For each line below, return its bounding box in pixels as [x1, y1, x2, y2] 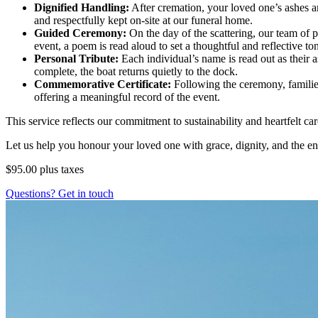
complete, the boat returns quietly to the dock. [34, 65, 238, 78]
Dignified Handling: [34, 1, 129, 14]
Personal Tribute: [34, 53, 119, 65]
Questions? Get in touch [6, 187, 114, 200]
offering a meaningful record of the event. [34, 91, 220, 104]
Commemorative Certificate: [34, 78, 171, 91]
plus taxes [40, 163, 84, 176]
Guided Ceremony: [34, 27, 126, 40]
